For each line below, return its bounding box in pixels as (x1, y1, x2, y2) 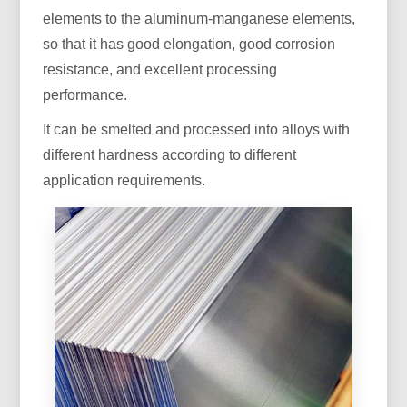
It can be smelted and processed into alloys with (43, 122, 351, 137)
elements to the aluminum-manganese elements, (43, 11, 356, 26)
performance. (43, 87, 128, 103)
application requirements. (43, 173, 206, 188)
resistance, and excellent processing (43, 62, 278, 77)
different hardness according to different (43, 147, 297, 163)
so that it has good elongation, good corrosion (43, 36, 336, 52)
